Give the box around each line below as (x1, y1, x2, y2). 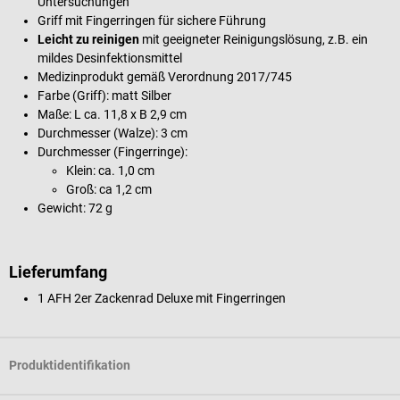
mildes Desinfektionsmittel (37, 50, 182, 65)
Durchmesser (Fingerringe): (37, 144, 187, 159)
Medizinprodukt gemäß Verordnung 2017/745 (37, 69, 292, 84)
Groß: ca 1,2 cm (66, 181, 152, 196)
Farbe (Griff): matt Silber (37, 87, 171, 103)
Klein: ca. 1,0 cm (66, 162, 154, 178)
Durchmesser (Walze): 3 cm (37, 125, 187, 140)
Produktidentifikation (9, 358, 130, 373)
